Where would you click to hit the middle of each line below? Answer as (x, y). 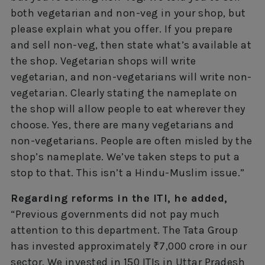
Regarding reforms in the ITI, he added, (119, 198)
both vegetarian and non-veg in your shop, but (128, 13)
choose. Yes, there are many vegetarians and (122, 125)
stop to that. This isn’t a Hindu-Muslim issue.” (128, 172)
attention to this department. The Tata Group (124, 230)
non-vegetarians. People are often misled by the (132, 140)
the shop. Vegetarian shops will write (104, 61)
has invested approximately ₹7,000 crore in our (129, 246)
